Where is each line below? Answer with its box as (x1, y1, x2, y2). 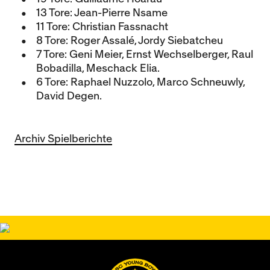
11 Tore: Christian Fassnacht (36, 22, 168, 32)
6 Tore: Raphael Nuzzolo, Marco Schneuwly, (36, 77, 245, 87)
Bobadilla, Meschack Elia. (36, 63, 160, 74)
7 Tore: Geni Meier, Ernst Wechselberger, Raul (36, 49, 253, 60)
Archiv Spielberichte (14, 134, 112, 144)
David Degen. (36, 91, 102, 101)
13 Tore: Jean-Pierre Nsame (36, 8, 168, 18)
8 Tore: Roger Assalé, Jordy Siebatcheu (36, 36, 223, 46)
